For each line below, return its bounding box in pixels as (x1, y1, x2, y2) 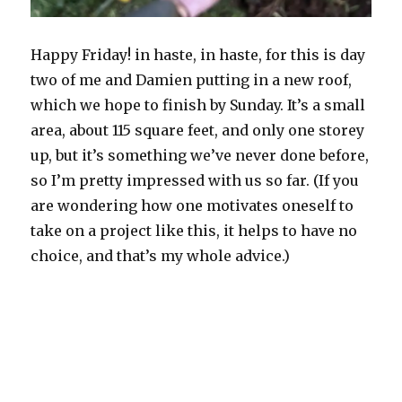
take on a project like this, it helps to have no (31, 221, 358, 240)
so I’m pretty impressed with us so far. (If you (31, 170, 360, 189)
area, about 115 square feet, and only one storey (31, 120, 365, 139)
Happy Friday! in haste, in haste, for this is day (31, 45, 366, 64)
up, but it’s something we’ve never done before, (31, 145, 370, 164)
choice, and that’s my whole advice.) (31, 246, 291, 265)
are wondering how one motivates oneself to (31, 196, 354, 214)
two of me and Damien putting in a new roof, (31, 70, 353, 89)
